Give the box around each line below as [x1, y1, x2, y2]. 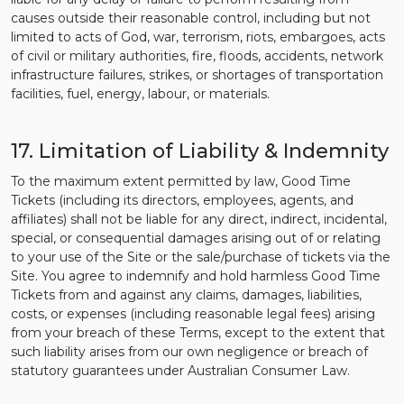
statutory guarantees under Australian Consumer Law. [11, 363, 350, 379]
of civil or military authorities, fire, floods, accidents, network [11, 48, 383, 64]
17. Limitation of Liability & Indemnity [11, 139, 389, 163]
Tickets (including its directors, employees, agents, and [11, 192, 353, 208]
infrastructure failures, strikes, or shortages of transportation [11, 67, 383, 83]
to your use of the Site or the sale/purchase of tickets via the [11, 249, 390, 265]
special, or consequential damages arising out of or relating [11, 230, 381, 246]
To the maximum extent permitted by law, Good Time [11, 173, 351, 189]
